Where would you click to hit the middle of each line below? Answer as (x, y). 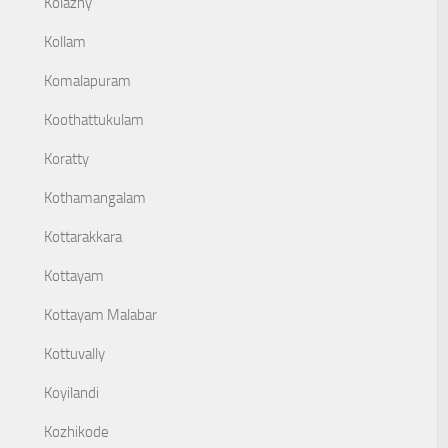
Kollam (65, 42)
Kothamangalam (95, 198)
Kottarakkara (83, 237)
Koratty (66, 159)
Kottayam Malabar (100, 315)
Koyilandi (71, 393)
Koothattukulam (94, 120)
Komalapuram (87, 81)
